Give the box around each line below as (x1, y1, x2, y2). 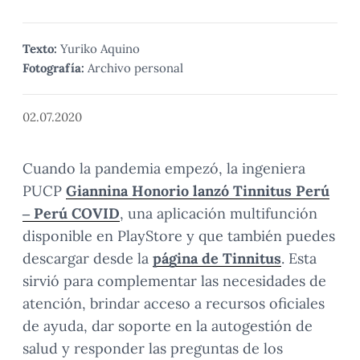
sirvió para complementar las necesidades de (22, 271, 326, 290)
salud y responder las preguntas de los (22, 338, 283, 358)
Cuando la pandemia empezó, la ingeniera (22, 158, 305, 178)
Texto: (22, 40, 57, 56)
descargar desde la (22, 248, 153, 268)
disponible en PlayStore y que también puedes (22, 226, 335, 245)
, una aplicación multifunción (120, 203, 317, 223)
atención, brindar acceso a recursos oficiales (22, 293, 325, 313)
